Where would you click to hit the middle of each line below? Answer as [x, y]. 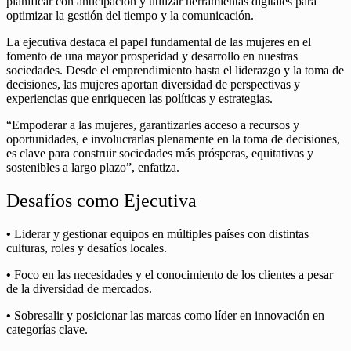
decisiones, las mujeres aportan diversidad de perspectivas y [153, 84]
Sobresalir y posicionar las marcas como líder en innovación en [168, 315]
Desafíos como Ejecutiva [101, 200]
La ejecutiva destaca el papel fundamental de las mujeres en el [159, 42]
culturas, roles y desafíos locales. [87, 248]
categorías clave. [47, 329]
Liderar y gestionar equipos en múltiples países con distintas [160, 233]
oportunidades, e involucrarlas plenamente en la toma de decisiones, [173, 139]
